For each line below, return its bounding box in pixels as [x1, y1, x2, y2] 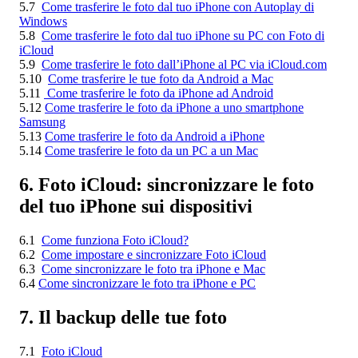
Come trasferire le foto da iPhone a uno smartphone [45, 101, 304, 115]
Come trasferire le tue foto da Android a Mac [48, 72, 273, 86]
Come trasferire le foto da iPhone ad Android [44, 86, 273, 101]
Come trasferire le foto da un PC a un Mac [45, 144, 258, 158]
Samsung [19, 115, 66, 129]
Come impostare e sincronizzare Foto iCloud [42, 247, 266, 261]
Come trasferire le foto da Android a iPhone [45, 129, 265, 144]
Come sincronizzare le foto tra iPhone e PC [38, 276, 256, 290]
